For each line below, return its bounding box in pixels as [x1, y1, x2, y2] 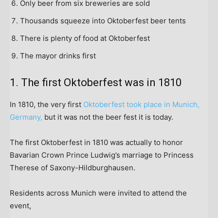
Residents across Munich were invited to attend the [10, 188, 187, 198]
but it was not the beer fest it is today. [42, 112, 175, 122]
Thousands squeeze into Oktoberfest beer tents [20, 16, 186, 25]
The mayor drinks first [20, 51, 96, 60]
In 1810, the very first [10, 99, 83, 109]
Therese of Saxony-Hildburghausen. [10, 163, 137, 172]
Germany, [10, 112, 42, 122]
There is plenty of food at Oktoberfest [20, 33, 150, 43]
